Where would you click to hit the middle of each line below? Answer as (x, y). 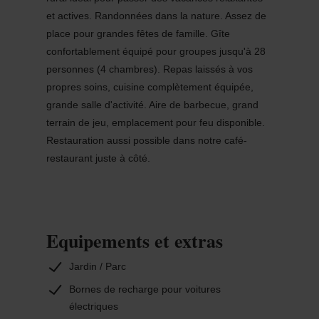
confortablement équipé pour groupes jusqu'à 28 (156, 51)
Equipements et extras (134, 240)
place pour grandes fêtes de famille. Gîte (138, 33)
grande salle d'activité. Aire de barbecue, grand (152, 104)
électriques (93, 306)
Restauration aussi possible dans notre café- (146, 140)
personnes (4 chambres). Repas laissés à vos (149, 69)
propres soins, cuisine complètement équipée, (150, 87)
